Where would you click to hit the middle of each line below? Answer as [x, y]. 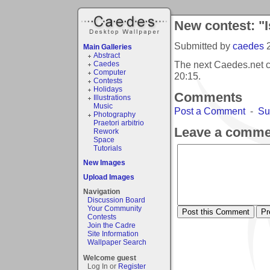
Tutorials [107, 148]
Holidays [108, 89]
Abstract [106, 55]
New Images [104, 162]
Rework [106, 131]
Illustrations [112, 97]
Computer [109, 72]
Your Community [115, 208]
